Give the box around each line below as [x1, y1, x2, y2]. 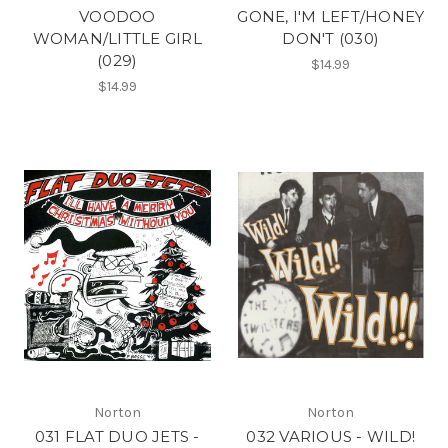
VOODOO [79, 7, 156, 27]
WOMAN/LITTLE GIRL [32, 29, 202, 49]
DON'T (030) [282, 29, 380, 49]
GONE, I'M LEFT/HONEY [237, 7, 425, 27]
